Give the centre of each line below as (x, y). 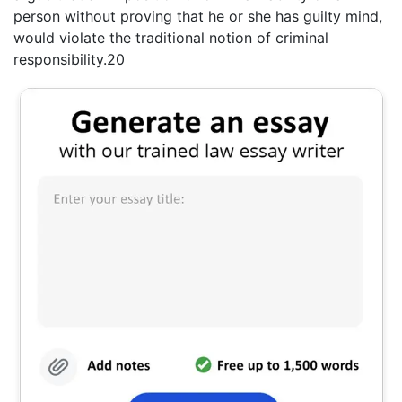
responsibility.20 (69, 59)
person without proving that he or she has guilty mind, (198, 16)
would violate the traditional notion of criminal (171, 37)
